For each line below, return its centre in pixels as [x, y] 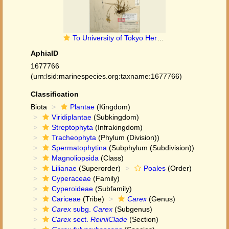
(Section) [143, 219]
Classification [55, 94]
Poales [155, 168]
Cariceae [66, 199]
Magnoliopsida [75, 158]
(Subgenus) [132, 209]
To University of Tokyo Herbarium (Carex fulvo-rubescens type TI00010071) [115, 38]
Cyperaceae [71, 178]
